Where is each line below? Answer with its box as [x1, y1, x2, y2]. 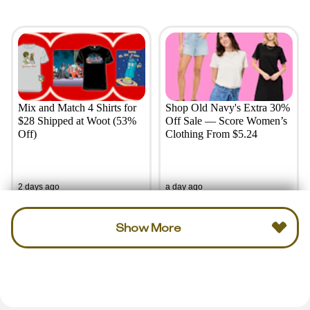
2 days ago [17, 182, 60, 192]
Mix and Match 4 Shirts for [17, 101, 136, 113]
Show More [115, 220, 181, 235]
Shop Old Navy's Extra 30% [165, 101, 290, 113]
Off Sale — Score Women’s [165, 114, 287, 127]
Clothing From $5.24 [165, 127, 257, 140]
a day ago [165, 182, 203, 192]
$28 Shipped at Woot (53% [17, 114, 136, 127]
